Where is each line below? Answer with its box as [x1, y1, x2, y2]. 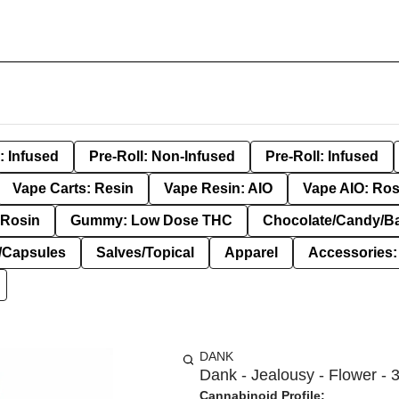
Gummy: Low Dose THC [70, 213, 232, 228]
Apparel [224, 245, 278, 260]
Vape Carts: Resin [12, 181, 134, 196]
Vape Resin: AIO [164, 181, 273, 196]
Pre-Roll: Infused [265, 149, 379, 164]
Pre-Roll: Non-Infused [89, 149, 235, 164]
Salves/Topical [96, 245, 194, 260]
